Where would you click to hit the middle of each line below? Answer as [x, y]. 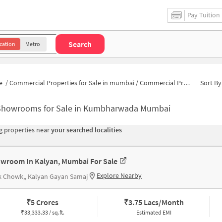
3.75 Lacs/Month [156, 202]
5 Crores [45, 202]
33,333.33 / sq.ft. [44, 213]
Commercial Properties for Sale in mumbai [72, 83]
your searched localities [86, 130]
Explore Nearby [119, 176]
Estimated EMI [154, 213]
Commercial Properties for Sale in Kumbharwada [162, 83]
